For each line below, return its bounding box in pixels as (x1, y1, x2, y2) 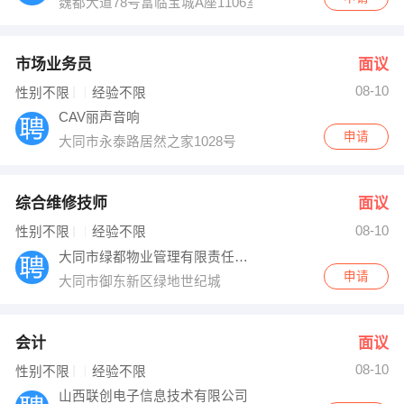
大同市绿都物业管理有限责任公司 (234, 249, 249, 264)
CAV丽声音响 (59, 110, 144, 125)
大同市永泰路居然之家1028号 (59, 134, 241, 150)
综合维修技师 (14, 195, 107, 213)
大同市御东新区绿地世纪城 (59, 273, 225, 289)
